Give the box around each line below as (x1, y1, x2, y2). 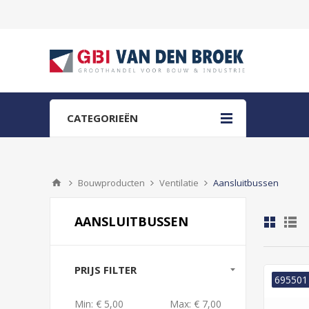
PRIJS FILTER (74, 263, 137, 277)
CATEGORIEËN (67, 111, 138, 125)
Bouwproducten (78, 177, 145, 189)
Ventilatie (159, 177, 199, 189)
